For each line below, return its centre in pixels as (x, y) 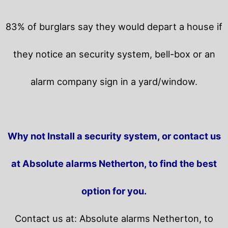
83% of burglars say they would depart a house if (114, 27)
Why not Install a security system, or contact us (114, 136)
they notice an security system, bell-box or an (114, 54)
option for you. (114, 191)
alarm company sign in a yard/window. (114, 82)
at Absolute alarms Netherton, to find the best (114, 164)
